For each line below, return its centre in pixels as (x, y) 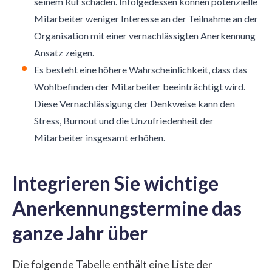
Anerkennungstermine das (127, 208)
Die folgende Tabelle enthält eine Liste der (112, 264)
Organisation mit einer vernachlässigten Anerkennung (145, 35)
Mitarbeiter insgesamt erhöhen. (100, 137)
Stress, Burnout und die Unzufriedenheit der (124, 120)
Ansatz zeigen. (64, 52)
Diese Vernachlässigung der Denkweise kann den (134, 103)
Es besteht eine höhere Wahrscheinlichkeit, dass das (141, 69)
